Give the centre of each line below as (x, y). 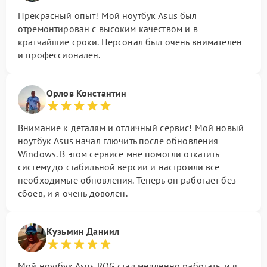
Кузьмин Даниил (83, 232)
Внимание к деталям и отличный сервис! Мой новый (131, 128)
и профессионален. (59, 55)
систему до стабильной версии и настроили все (119, 167)
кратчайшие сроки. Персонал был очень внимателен (130, 42)
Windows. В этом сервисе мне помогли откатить (119, 154)
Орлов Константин (87, 93)
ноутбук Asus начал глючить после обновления (118, 141)
